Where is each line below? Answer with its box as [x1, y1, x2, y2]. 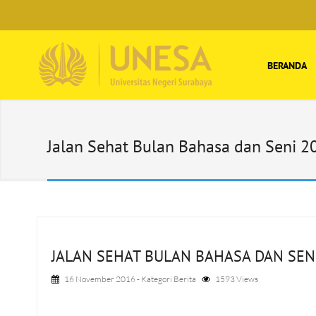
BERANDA [267, 59, 307, 72]
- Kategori [135, 274, 174, 284]
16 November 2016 [64, 274, 135, 284]
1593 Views [215, 274, 258, 284]
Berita [174, 274, 196, 284]
